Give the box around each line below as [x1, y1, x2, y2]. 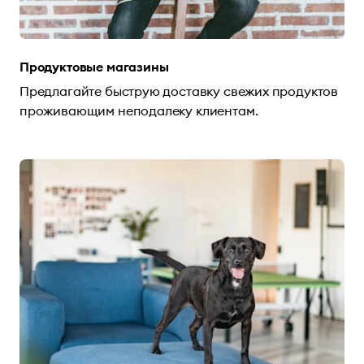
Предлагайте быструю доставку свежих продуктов [19, 82, 339, 99]
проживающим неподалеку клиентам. [19, 102, 258, 119]
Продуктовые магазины [19, 58, 169, 75]
